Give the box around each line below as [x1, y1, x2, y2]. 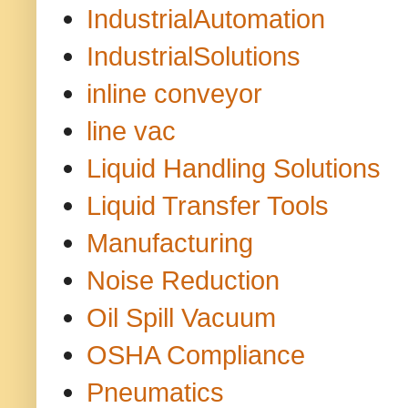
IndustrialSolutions [87, 41, 301, 72]
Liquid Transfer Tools [87, 190, 329, 221]
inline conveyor [87, 78, 262, 109]
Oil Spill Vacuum [87, 302, 276, 333]
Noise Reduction [87, 265, 280, 296]
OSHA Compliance [87, 340, 305, 371]
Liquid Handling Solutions [87, 153, 381, 184]
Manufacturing [87, 228, 253, 259]
